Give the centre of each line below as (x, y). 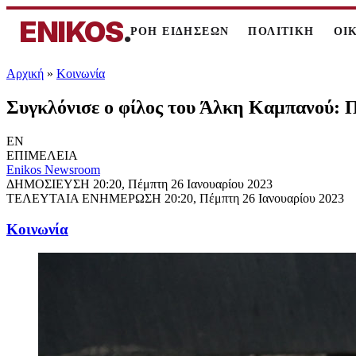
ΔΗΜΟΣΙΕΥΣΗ (50, 184)
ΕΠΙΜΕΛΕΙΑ (42, 155)
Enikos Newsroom (53, 169)
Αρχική (25, 74)
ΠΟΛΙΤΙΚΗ (281, 31)
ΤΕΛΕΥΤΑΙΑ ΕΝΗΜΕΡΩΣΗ (85, 198)
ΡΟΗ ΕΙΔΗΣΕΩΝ (180, 31)
